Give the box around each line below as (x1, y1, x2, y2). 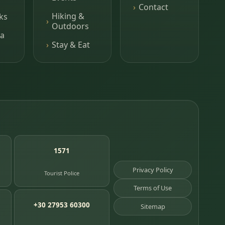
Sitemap (140, 201, 165, 211)
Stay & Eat (51, 39, 90, 51)
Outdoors (51, 20, 89, 32)
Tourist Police (44, 169, 79, 177)
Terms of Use (134, 183, 172, 193)
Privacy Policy (132, 165, 173, 174)
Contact (138, 1, 168, 13)
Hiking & (51, 10, 84, 22)
